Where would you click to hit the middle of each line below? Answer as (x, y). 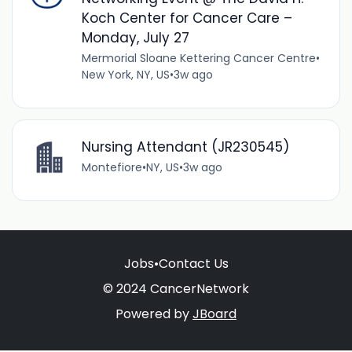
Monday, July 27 (135, 37)
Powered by (154, 313)
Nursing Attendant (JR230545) (185, 147)
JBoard (214, 313)
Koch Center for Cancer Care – (187, 18)
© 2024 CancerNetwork (176, 288)
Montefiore (112, 167)
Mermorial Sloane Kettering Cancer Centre (198, 58)
